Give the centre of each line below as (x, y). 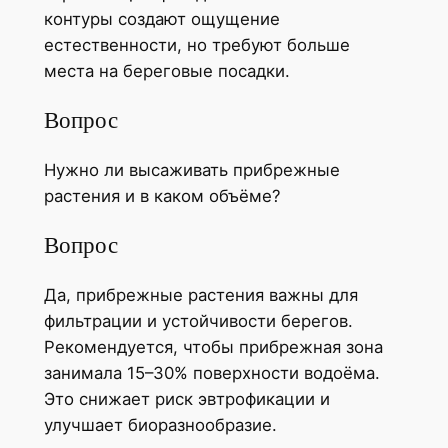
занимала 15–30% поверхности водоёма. (211, 373)
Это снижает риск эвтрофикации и (186, 399)
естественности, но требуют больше (196, 44)
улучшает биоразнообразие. (160, 425)
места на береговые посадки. (166, 70)
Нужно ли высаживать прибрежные (191, 170)
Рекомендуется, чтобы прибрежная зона (213, 347)
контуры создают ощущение (161, 18)
